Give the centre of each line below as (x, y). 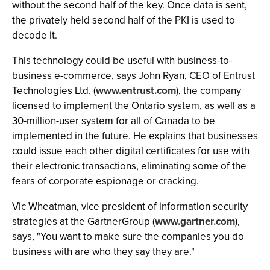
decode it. (35, 35)
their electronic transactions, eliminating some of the (129, 166)
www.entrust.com (136, 91)
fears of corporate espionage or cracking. (105, 181)
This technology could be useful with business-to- (122, 61)
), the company (209, 91)
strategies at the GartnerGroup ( (83, 221)
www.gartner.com (195, 221)
